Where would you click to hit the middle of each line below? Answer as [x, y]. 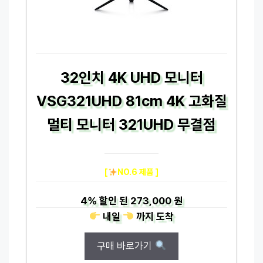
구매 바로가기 [126, 246]
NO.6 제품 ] [138, 172]
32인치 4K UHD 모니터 [131, 77]
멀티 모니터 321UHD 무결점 [131, 124]
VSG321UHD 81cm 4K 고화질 [131, 101]
